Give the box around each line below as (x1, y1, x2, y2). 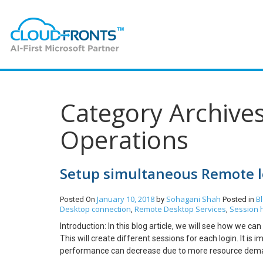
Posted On (60, 195, 97, 204)
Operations (60, 123, 188, 156)
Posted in (222, 195, 256, 204)
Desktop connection (60, 204, 131, 214)
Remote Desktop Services (134, 204, 226, 214)
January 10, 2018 (97, 194, 154, 204)
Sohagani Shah (166, 194, 222, 204)
